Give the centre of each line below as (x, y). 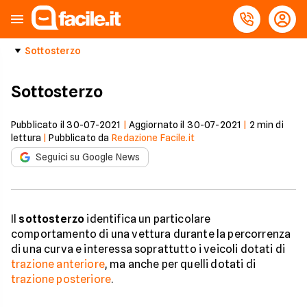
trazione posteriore (61, 279)
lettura (26, 138)
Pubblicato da (79, 138)
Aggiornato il (158, 125)
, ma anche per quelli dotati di (180, 264)
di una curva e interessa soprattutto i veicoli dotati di (148, 249)
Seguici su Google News (88, 157)
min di (269, 125)
